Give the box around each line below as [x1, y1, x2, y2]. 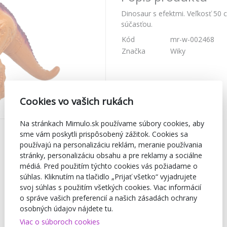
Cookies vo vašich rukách [20, 94, 133, 108]
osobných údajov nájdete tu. [20, 203, 113, 213]
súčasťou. [121, 19, 153, 29]
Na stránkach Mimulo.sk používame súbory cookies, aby [20, 118, 204, 128]
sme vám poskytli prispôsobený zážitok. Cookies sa [20, 129, 188, 139]
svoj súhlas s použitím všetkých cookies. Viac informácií [20, 182, 201, 192]
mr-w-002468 [170, 34, 214, 45]
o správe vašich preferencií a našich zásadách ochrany [20, 193, 197, 203]
